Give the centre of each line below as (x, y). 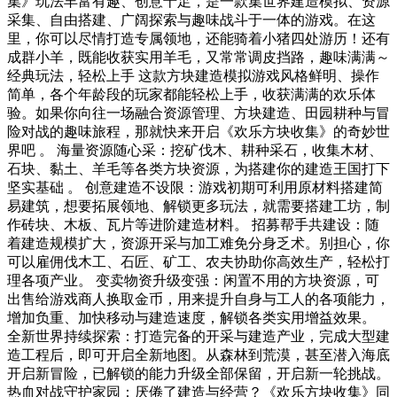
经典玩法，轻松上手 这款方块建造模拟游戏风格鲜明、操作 (193, 75)
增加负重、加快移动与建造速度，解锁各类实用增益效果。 (191, 317)
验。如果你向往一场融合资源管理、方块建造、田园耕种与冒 (198, 113)
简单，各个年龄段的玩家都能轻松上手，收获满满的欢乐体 (191, 94)
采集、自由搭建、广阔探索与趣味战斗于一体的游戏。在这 (191, 19)
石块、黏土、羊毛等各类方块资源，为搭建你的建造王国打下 (198, 168)
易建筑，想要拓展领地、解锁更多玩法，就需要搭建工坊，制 (198, 206)
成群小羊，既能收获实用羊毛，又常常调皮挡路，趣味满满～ (198, 57)
